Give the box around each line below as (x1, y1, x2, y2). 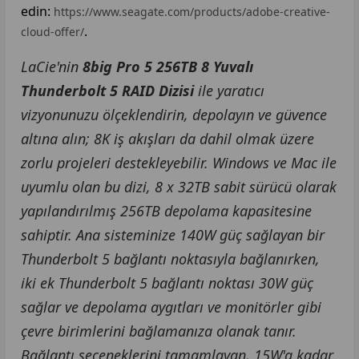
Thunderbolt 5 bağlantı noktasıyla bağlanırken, (21, 248, 320, 268)
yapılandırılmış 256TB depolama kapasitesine (21, 200, 312, 220)
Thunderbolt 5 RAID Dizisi (21, 80, 194, 100)
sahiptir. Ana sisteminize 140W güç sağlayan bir (21, 224, 325, 244)
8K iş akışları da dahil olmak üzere (94, 128, 314, 148)
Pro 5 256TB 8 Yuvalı (116, 56, 253, 76)
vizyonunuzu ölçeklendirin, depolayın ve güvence (21, 104, 327, 124)
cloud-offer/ (21, 23, 84, 39)
